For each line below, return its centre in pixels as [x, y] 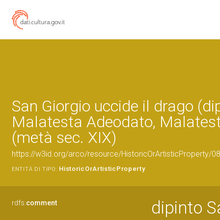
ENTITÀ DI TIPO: [35, 169]
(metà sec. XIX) [64, 137]
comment [41, 203]
